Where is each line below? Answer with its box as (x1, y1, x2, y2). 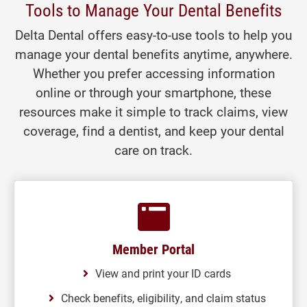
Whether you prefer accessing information (32, 64, 275, 82)
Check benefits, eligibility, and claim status (60, 291, 266, 305)
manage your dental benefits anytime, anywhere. (14, 45, 293, 62)
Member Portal (112, 240, 195, 258)
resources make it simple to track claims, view (19, 103, 288, 120)
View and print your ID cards (95, 266, 231, 280)
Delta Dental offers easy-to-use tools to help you (15, 26, 292, 43)
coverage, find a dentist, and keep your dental (23, 122, 284, 139)
